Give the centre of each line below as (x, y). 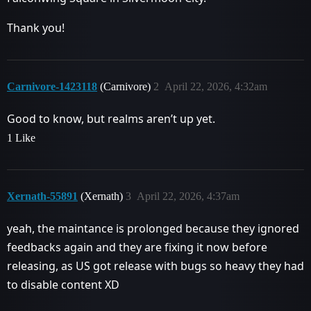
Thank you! (36, 28)
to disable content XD (63, 285)
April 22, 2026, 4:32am (216, 86)
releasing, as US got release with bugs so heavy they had (155, 266)
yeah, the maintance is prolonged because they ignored (153, 228)
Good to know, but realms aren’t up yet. (111, 119)
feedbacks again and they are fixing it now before (137, 247)
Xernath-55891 (42, 196)
